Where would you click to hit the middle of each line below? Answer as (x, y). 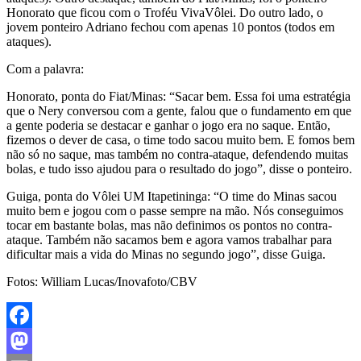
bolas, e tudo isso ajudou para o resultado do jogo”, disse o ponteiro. (179, 168)
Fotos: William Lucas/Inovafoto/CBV (102, 281)
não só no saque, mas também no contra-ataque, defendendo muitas (177, 154)
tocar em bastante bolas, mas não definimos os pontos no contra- (169, 225)
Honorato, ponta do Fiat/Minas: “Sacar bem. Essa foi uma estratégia (178, 96)
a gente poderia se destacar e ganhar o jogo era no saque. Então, (168, 125)
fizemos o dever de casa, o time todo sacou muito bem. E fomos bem (180, 139)
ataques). (29, 41)
